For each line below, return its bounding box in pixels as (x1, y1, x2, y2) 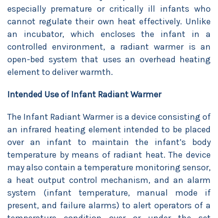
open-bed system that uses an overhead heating (7, 54, 211, 65)
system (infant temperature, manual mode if (7, 187, 211, 198)
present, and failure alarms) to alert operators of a (7, 200, 211, 211)
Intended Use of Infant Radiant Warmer (7, 89, 161, 100)
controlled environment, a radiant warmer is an (7, 41, 211, 52)
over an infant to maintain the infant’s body (7, 137, 211, 147)
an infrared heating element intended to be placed (7, 124, 211, 135)
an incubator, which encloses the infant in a (7, 29, 211, 39)
